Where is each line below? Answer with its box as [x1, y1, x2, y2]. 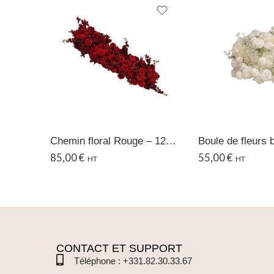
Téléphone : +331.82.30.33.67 [73, 256, 192, 267]
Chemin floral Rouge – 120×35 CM [166, 135, 176, 147]
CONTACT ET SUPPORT [56, 242, 182, 255]
